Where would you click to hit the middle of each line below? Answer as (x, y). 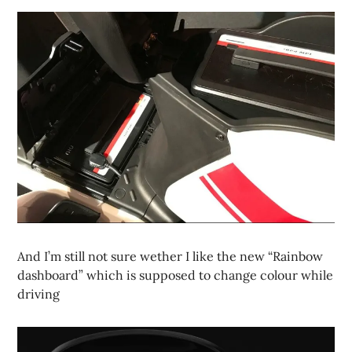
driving (39, 293)
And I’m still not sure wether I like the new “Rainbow (170, 256)
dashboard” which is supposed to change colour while (176, 275)
